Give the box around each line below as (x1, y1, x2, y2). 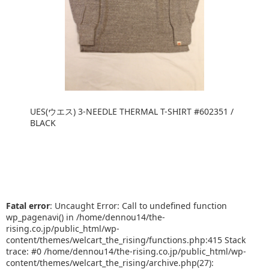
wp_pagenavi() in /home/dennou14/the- (6, 211, 165, 223)
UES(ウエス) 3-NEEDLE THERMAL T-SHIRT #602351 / (30, 106, 234, 117)
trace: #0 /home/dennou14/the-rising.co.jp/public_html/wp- (6, 246, 246, 257)
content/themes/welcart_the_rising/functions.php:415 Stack (6, 234, 246, 246)
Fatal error (6, 200, 50, 211)
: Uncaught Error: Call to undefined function (50, 200, 227, 211)
